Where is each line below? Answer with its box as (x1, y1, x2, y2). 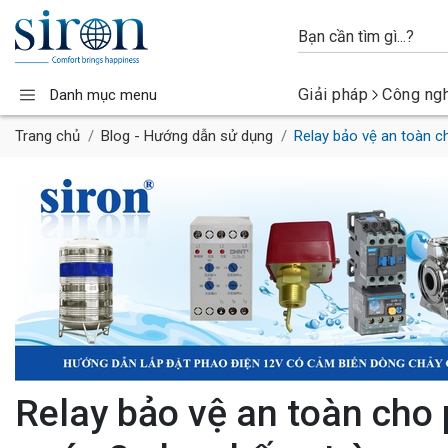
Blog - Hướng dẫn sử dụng (101, 127, 273, 145)
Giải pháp (297, 85, 369, 104)
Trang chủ (15, 127, 80, 145)
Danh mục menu (50, 85, 157, 104)
